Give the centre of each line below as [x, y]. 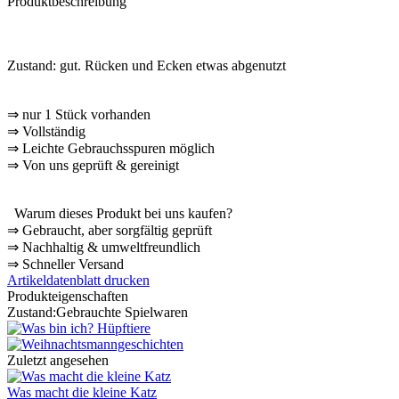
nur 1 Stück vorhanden [85, 114]
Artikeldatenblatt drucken [78, 280]
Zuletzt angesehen [58, 360]
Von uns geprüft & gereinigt [99, 165]
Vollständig [52, 131]
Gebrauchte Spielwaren [122, 312]
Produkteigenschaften [68, 296]
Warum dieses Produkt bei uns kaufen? [120, 213]
